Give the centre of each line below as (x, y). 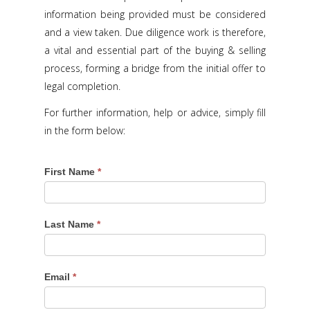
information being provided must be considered (155, 14)
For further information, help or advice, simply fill (155, 112)
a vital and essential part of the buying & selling (155, 50)
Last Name (71, 224)
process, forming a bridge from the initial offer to (155, 68)
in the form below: (85, 130)
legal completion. (82, 86)
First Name (71, 172)
